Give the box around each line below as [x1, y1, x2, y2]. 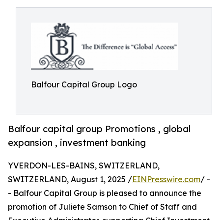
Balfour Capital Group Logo [31, 80, 137, 89]
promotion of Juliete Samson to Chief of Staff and [8, 202, 197, 212]
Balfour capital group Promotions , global [8, 123, 191, 135]
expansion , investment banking [8, 137, 146, 148]
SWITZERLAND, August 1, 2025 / [8, 174, 132, 185]
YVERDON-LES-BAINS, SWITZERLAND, [8, 161, 160, 171]
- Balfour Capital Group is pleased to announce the [8, 188, 201, 198]
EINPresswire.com [132, 174, 200, 185]
